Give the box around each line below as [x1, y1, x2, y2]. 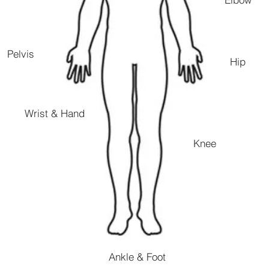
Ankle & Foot [108, 250, 166, 263]
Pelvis [7, 47, 34, 60]
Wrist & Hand [25, 106, 85, 119]
